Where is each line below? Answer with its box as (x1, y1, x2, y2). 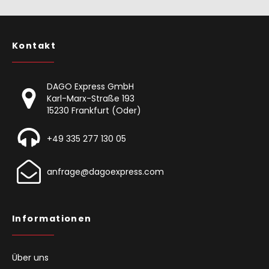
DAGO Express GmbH (47, 80, 134, 93)
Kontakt (12, 40, 56, 52)
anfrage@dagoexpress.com (47, 166, 164, 178)
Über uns (12, 252, 49, 264)
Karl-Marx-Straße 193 (47, 92, 134, 105)
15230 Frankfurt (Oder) (47, 104, 141, 117)
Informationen (12, 213, 92, 225)
